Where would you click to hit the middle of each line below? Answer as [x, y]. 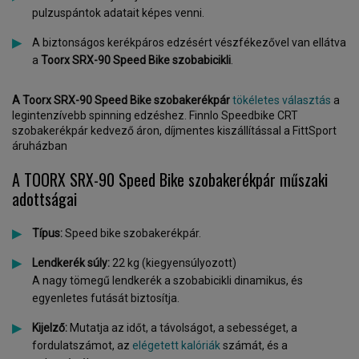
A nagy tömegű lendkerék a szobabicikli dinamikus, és [167, 280]
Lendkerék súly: [71, 263]
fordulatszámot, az [82, 345]
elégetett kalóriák [176, 345]
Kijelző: [51, 328]
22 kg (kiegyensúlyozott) [173, 263]
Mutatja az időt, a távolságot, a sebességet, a [184, 328]
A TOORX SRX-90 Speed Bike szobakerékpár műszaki [170, 179]
